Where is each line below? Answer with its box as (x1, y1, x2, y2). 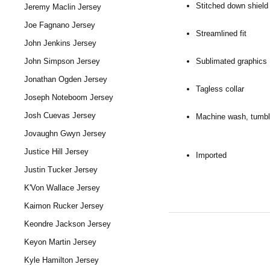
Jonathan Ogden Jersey (24, 75, 107, 84)
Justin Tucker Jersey (24, 165, 98, 174)
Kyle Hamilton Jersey (24, 256, 99, 265)
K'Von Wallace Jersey (24, 183, 100, 192)
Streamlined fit (196, 28, 246, 38)
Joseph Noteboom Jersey (24, 93, 113, 102)
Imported (196, 150, 227, 160)
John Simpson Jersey (24, 57, 100, 66)
